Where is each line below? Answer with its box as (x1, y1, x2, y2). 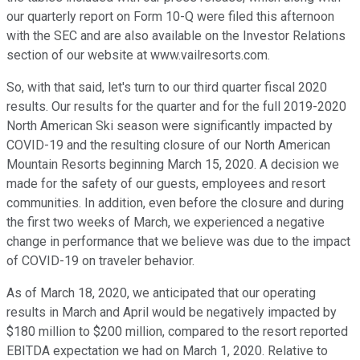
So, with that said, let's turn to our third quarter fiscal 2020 (6, 80, 327, 96)
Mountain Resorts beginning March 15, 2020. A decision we (6, 157, 339, 173)
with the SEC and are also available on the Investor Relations (6, 28, 346, 44)
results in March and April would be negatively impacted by (6, 305, 337, 321)
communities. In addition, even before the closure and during (6, 195, 344, 211)
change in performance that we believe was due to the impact (6, 234, 350, 250)
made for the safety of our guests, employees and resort (6, 176, 325, 192)
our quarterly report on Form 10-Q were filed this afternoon (6, 9, 334, 25)
